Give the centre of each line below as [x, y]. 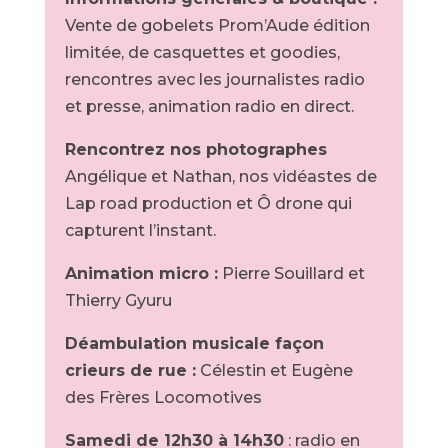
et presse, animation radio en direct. [209, 106]
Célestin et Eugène [274, 370]
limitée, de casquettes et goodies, [202, 52]
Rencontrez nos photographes [195, 149]
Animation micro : [141, 273]
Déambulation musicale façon [194, 343]
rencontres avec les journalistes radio [214, 79]
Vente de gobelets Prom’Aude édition [217, 25]
